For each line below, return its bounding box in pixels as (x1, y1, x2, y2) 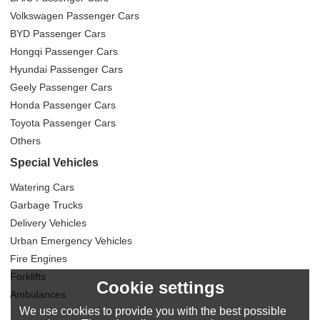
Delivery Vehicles (10, 217, 87, 229)
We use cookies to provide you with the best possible (19, 304, 287, 317)
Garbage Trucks (10, 199, 84, 211)
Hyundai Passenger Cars (10, 64, 124, 76)
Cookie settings (96, 277, 224, 297)
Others (10, 135, 41, 147)
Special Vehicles (10, 156, 99, 169)
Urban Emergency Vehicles (10, 235, 133, 247)
